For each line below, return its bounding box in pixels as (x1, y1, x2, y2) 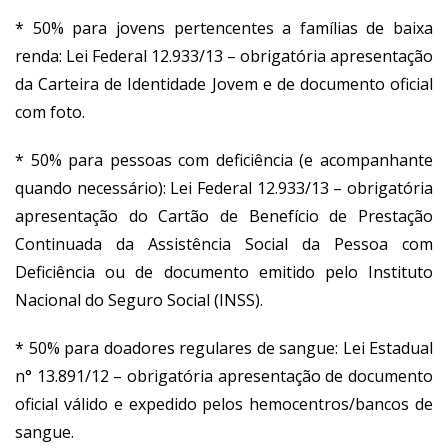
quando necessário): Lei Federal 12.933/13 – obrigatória (15, 176, 433, 199)
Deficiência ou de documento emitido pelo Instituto (15, 260, 433, 283)
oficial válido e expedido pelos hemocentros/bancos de (15, 392, 433, 415)
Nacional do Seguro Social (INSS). (15, 288, 263, 311)
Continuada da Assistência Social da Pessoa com (15, 232, 433, 255)
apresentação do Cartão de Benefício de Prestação (15, 204, 433, 227)
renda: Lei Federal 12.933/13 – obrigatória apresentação (15, 44, 433, 67)
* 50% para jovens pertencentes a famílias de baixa (15, 16, 433, 39)
